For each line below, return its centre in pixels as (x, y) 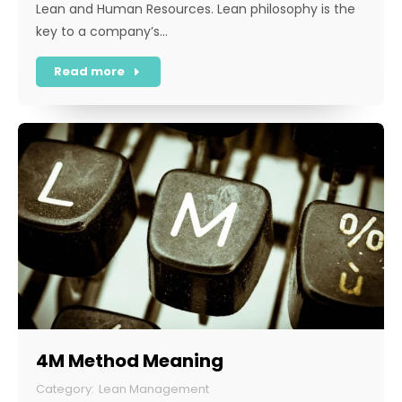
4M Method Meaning (130, 361)
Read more (89, 72)
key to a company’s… (102, 32)
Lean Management (154, 389)
